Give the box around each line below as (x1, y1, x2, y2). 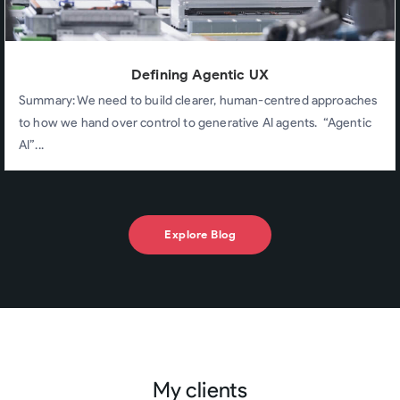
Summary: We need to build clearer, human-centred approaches (19, 92, 378, 108)
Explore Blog (164, 227, 236, 241)
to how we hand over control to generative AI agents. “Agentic (19, 114, 371, 130)
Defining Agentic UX (130, 65, 270, 83)
